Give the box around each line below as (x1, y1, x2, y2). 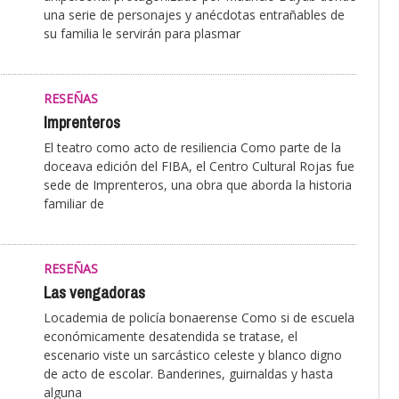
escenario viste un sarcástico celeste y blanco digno (44, 346, 342, 364)
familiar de (44, 195, 104, 213)
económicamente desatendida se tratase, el (44, 328, 297, 346)
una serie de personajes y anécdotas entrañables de (44, 6, 345, 24)
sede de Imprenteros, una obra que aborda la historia (44, 176, 352, 194)
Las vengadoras (44, 278, 145, 309)
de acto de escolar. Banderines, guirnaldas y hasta (44, 365, 333, 383)
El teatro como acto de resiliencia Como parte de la (44, 139, 341, 157)
